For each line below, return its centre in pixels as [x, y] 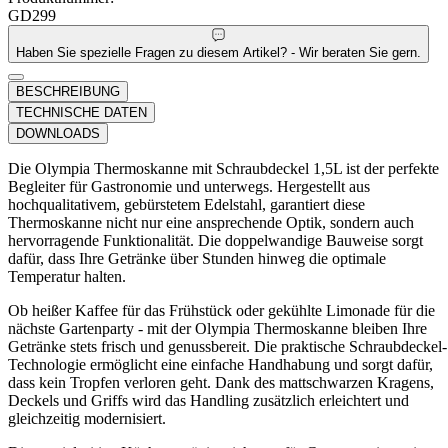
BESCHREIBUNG [68, 91]
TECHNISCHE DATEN [81, 112]
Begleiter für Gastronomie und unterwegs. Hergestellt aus [189, 186]
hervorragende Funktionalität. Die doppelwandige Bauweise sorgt [215, 240]
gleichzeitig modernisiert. [87, 418]
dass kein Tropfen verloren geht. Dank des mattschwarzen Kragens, [221, 382]
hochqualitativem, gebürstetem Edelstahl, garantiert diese [186, 204]
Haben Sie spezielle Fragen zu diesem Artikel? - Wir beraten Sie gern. [218, 52]
